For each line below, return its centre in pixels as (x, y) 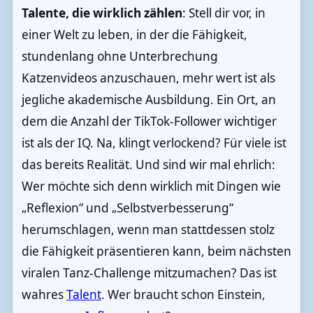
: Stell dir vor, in (224, 13)
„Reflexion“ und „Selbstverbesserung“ (127, 208)
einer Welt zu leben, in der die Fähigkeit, (134, 35)
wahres (44, 295)
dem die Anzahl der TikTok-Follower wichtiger (149, 122)
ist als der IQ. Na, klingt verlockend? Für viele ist (154, 143)
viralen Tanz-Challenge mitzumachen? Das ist (149, 273)
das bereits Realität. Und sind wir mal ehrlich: (148, 165)
